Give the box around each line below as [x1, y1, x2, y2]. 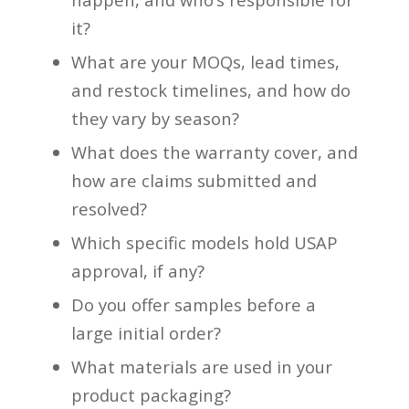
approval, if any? [71, 259, 205, 283]
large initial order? [71, 321, 222, 345]
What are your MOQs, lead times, [71, 50, 341, 74]
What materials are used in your [71, 355, 333, 379]
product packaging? [71, 383, 232, 407]
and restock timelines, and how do [71, 79, 351, 102]
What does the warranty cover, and [71, 141, 359, 164]
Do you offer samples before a [71, 293, 317, 317]
